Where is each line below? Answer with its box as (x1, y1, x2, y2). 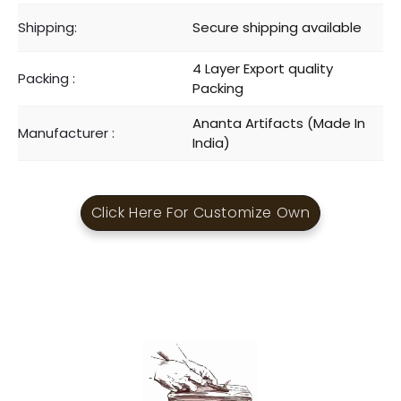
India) (192, 133, 230, 153)
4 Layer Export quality (192, 59, 333, 79)
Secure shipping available (192, 18, 362, 38)
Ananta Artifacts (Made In (192, 114, 365, 133)
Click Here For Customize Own (90, 201, 311, 223)
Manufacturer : (18, 124, 115, 143)
